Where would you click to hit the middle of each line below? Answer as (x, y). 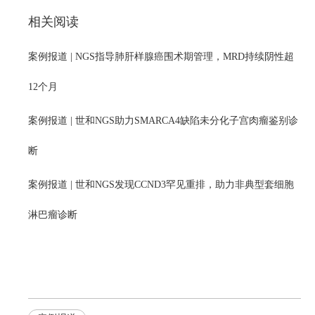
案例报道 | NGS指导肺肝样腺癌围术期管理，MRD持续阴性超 (161, 57)
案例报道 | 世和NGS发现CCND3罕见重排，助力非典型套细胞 (161, 185)
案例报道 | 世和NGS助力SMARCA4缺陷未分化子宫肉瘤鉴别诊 (163, 121)
